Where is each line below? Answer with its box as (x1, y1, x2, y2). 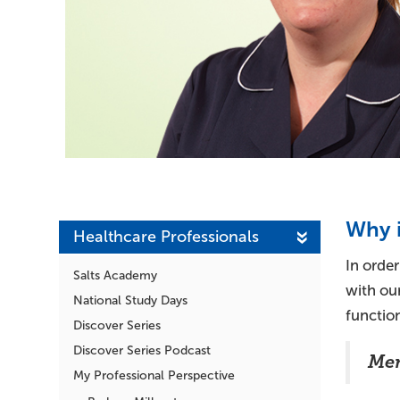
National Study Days (73, 293, 187, 307)
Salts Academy (73, 268, 157, 282)
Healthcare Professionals (73, 227, 259, 246)
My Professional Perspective (73, 368, 235, 382)
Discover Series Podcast (73, 343, 211, 357)
